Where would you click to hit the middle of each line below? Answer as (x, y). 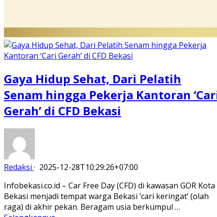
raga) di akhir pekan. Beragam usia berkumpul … (92, 207)
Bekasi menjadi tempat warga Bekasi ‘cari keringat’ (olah (106, 196)
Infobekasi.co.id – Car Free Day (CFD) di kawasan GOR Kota (109, 185)
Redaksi (18, 167)
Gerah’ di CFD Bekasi (62, 110)
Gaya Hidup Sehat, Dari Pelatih (93, 78)
